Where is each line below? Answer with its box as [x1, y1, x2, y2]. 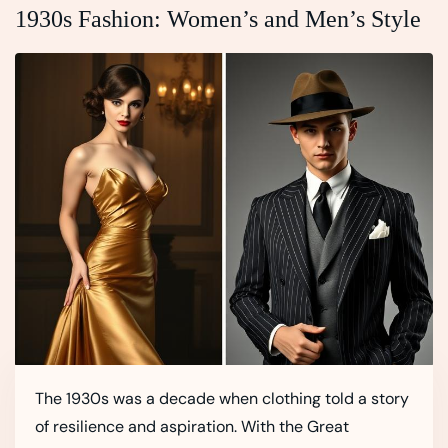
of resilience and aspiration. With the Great [35, 416, 349, 438]
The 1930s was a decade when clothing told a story [35, 388, 409, 410]
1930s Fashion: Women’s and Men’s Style [15, 5, 421, 32]
